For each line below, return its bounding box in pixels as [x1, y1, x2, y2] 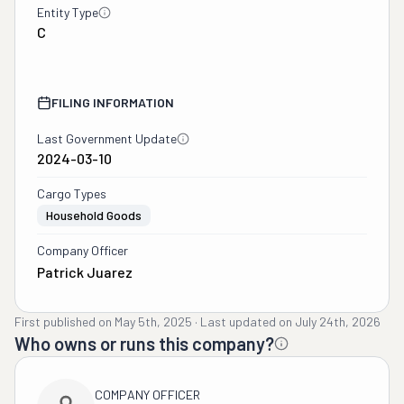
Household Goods [46, 207, 142, 223]
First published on [14, 314, 112, 329]
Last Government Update [37, 131, 177, 146]
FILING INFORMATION [51, 95, 174, 110]
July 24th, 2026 [295, 314, 381, 329]
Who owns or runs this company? [14, 333, 274, 354]
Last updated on [200, 314, 292, 329]
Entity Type [37, 5, 98, 20]
